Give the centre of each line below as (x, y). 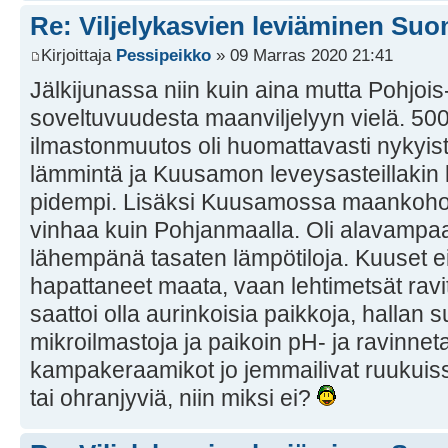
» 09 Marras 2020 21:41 (302, 55)
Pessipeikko (163, 55)
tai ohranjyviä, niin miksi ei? (173, 398)
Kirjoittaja (78, 55)
